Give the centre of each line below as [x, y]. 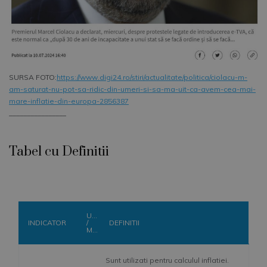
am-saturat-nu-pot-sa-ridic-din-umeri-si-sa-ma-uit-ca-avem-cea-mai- [132, 89]
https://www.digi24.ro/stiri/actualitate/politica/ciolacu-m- [152, 77]
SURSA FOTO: [33, 77]
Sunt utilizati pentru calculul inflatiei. [167, 260]
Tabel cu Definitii [59, 152]
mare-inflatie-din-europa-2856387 [69, 101]
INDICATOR [47, 223]
